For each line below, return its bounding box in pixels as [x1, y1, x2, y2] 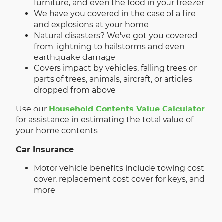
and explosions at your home [34, 20, 149, 30]
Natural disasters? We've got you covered [34, 31, 198, 41]
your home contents [16, 126, 98, 136]
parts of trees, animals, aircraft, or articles [34, 74, 192, 84]
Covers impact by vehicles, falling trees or [34, 63, 197, 73]
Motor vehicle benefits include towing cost [34, 164, 204, 173]
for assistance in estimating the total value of [16, 115, 193, 125]
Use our [16, 104, 49, 114]
